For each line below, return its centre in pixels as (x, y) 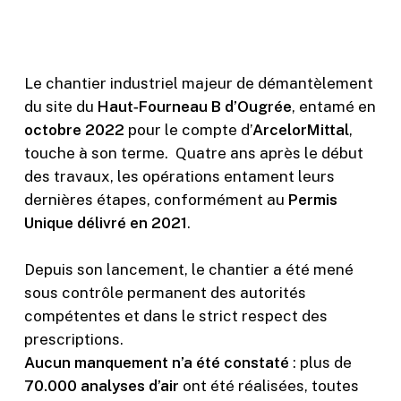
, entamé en (333, 107)
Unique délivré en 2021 (105, 223)
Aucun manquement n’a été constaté (156, 362)
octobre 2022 (74, 130)
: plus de (320, 362)
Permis (312, 200)
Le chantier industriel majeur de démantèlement (198, 83)
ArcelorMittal (300, 130)
